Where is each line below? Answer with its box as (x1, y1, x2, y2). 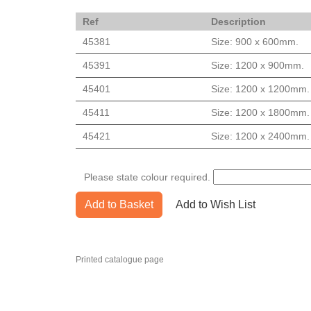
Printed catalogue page (76, 254, 166, 264)
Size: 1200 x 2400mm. (211, 130, 310, 142)
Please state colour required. (84, 171, 210, 183)
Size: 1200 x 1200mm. (211, 83, 310, 94)
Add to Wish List (176, 198, 255, 210)
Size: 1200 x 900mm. (211, 59, 304, 71)
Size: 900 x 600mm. (211, 35, 299, 47)
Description (211, 15, 266, 27)
